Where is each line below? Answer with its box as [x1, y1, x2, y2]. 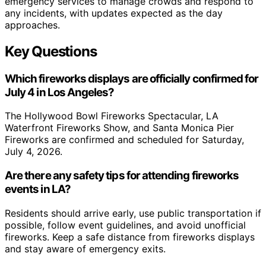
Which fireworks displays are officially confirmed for [5, 71, 259, 85]
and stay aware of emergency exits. [5, 242, 166, 255]
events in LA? [5, 182, 71, 196]
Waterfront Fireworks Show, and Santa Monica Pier [5, 122, 234, 134]
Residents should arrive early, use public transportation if [5, 207, 261, 219]
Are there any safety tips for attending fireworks [5, 168, 239, 182]
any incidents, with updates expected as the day [5, 7, 223, 19]
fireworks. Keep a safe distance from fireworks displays [5, 230, 255, 243]
